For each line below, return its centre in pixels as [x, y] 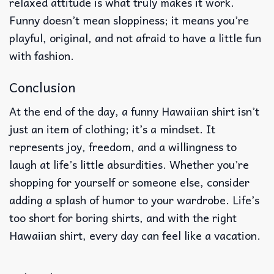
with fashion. [42, 55]
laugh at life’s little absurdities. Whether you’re [129, 164]
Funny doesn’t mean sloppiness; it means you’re [129, 20]
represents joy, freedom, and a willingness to [123, 146]
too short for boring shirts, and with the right [123, 217]
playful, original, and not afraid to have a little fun [135, 37]
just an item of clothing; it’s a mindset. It [112, 128]
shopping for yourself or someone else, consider [129, 182]
